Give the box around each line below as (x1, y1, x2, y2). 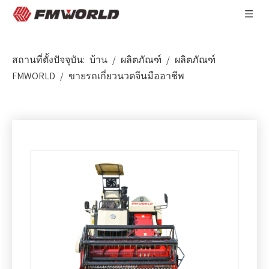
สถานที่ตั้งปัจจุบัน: (12, 53, 85, 66)
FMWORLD (12, 70, 55, 82)
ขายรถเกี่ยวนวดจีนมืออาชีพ (68, 70, 184, 82)
